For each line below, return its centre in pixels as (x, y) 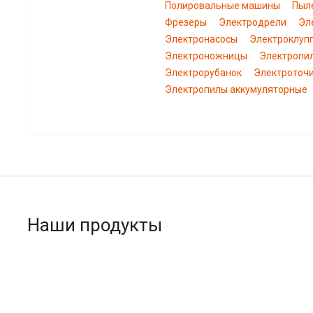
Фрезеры (186, 22)
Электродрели (253, 22)
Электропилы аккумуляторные (236, 89)
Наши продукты (95, 225)
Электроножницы (206, 56)
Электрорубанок (203, 73)
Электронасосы (201, 39)
